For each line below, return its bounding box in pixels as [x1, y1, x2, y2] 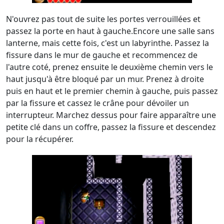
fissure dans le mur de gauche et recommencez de [6, 49, 197, 60]
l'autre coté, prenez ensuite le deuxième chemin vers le [6, 61, 213, 72]
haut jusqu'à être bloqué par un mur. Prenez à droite [6, 73, 204, 84]
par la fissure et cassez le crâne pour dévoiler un [6, 97, 189, 108]
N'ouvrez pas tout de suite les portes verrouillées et [6, 13, 200, 24]
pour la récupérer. [6, 133, 73, 144]
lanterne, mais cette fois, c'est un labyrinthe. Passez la [6, 37, 209, 48]
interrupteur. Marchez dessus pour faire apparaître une [6, 109, 216, 120]
